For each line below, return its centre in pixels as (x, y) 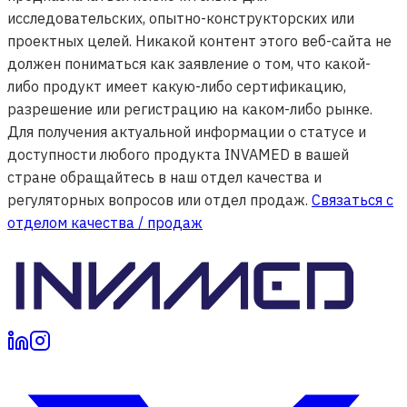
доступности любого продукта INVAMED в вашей (178, 155)
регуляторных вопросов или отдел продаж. (158, 200)
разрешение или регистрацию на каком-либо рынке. (190, 109)
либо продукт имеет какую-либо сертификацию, (177, 87)
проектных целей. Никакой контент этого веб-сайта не (199, 41)
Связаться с (352, 200)
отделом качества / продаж (105, 223)
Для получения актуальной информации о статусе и (187, 132)
